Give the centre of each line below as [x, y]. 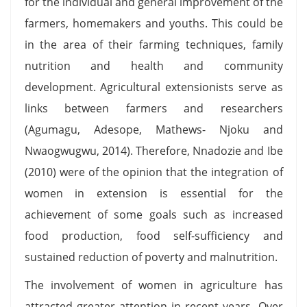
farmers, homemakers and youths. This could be [153, 23]
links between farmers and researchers [153, 108]
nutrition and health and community [153, 65]
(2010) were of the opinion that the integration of [153, 172]
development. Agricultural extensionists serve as [153, 87]
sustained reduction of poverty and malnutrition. [151, 257]
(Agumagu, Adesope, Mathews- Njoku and [153, 129]
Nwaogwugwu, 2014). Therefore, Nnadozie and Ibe [153, 150]
